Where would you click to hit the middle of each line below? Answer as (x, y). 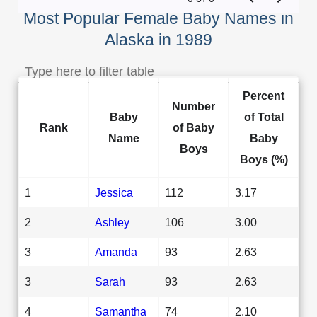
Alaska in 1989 (158, 39)
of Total (264, 116)
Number (194, 106)
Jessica (114, 192)
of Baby (194, 127)
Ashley (112, 222)
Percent (264, 95)
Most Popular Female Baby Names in (158, 18)
